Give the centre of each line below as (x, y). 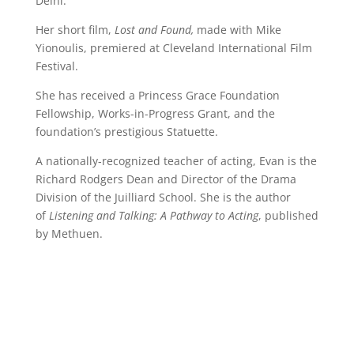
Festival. (56, 66)
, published (288, 215)
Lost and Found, (154, 29)
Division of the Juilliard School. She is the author (163, 197)
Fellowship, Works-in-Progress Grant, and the (155, 113)
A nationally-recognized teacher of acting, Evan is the (176, 160)
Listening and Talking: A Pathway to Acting (153, 215)
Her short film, (75, 29)
